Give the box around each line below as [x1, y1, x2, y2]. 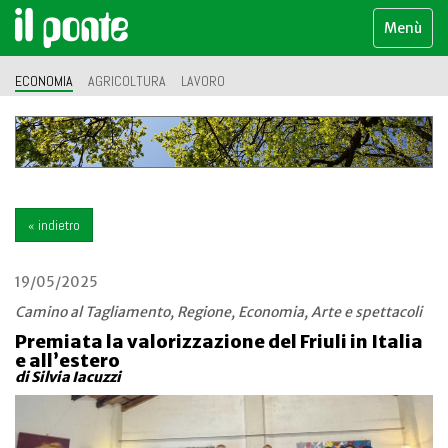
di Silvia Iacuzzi [15, 368, 121, 387]
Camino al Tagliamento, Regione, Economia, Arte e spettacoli [15, 303, 422, 322]
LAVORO [181, 72, 225, 90]
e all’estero [15, 349, 120, 373]
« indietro [28, 216, 80, 235]
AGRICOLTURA [88, 72, 166, 90]
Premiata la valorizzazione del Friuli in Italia [15, 330, 423, 354]
